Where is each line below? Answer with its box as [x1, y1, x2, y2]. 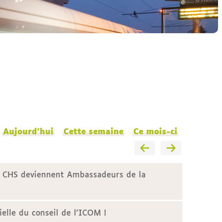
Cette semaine [63, 128, 123, 136]
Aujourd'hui [3, 128, 54, 136]
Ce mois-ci [133, 128, 177, 136]
